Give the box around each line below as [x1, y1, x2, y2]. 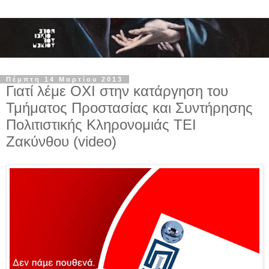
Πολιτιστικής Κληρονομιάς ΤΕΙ [6, 116, 196, 133]
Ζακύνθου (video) [6, 133, 116, 150]
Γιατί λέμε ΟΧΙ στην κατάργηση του [6, 83, 228, 100]
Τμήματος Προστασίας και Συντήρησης [6, 100, 253, 116]
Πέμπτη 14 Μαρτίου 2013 [6, 76, 123, 83]
